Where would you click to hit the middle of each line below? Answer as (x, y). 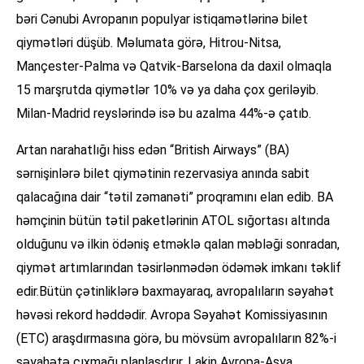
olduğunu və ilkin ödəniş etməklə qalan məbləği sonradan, (178, 245)
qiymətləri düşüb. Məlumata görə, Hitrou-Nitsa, (149, 43)
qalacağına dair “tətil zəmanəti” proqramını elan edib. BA (175, 197)
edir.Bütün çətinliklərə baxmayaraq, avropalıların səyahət (175, 292)
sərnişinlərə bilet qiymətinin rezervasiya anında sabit (163, 174)
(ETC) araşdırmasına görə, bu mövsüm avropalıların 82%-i (176, 339)
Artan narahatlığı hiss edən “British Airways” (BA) (153, 150)
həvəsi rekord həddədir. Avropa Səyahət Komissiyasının (172, 315)
